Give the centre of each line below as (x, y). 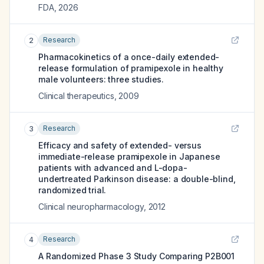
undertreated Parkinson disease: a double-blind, (137, 179)
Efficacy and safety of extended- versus (120, 145)
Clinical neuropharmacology (91, 207)
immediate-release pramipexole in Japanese (129, 156)
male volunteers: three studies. (101, 79)
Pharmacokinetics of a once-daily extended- (129, 57)
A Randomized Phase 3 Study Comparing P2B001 (137, 256)
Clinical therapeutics (76, 96)
